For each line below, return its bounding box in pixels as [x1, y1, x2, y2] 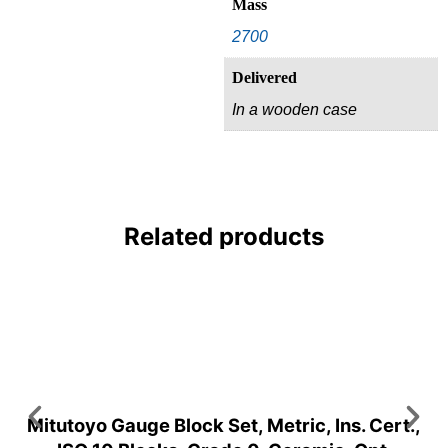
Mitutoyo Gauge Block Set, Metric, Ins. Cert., [27, 413, 421, 436]
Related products [124, 221, 324, 251]
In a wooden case [232, 100, 357, 118]
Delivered [232, 68, 297, 86]
